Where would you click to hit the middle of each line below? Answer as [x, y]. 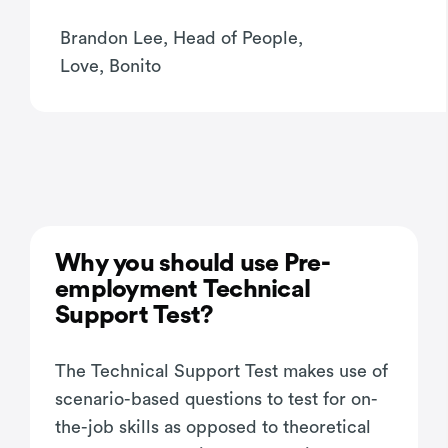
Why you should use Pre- [192, 263]
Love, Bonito [110, 66]
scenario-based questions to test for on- [216, 398]
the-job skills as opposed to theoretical [213, 426]
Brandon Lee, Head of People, [181, 38]
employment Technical [182, 289]
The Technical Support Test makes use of [221, 370]
